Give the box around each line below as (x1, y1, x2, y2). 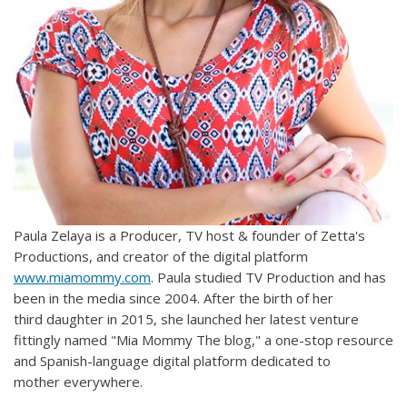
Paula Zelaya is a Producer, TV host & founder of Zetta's (14, 225, 365, 244)
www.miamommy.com (14, 267, 151, 286)
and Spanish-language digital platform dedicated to (14, 351, 331, 370)
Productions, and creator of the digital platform (14, 246, 308, 265)
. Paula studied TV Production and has (151, 267, 386, 286)
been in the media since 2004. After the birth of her (14, 288, 333, 307)
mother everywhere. (14, 372, 143, 391)
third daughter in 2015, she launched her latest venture (14, 309, 359, 328)
